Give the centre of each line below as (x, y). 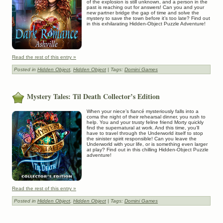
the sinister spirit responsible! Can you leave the (142, 139)
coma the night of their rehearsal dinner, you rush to (146, 117)
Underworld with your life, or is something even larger (147, 144)
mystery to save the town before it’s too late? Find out (148, 18)
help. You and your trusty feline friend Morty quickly (145, 122)
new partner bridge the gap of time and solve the (143, 13)
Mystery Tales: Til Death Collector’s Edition (93, 97)
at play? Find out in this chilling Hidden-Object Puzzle (148, 150)
